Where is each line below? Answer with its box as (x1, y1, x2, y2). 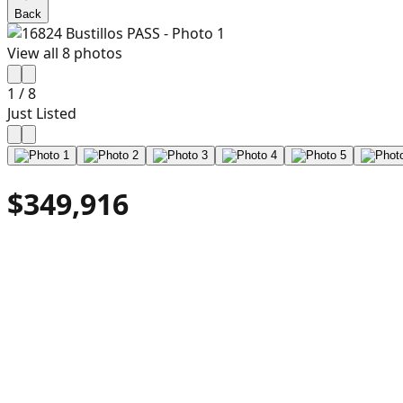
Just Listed (7, 103, 76, 123)
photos (70, 43, 122, 63)
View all (7, 43, 62, 63)
